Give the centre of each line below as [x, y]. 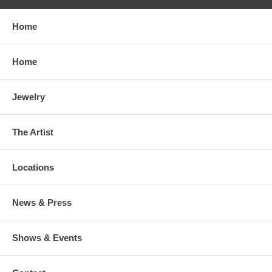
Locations [33, 167]
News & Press [42, 202]
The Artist [33, 132]
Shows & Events [47, 237]
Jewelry [29, 97]
